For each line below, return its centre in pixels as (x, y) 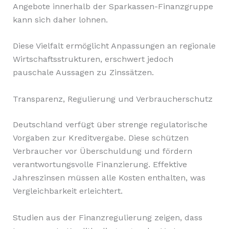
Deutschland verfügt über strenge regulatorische (110, 124)
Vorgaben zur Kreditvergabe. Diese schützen (100, 138)
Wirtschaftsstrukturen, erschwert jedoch (93, 59)
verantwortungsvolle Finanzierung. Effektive (100, 164)
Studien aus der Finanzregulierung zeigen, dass (107, 217)
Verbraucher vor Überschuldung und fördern (102, 151)
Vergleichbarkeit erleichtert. (67, 191)
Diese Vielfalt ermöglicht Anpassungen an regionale (114, 46)
